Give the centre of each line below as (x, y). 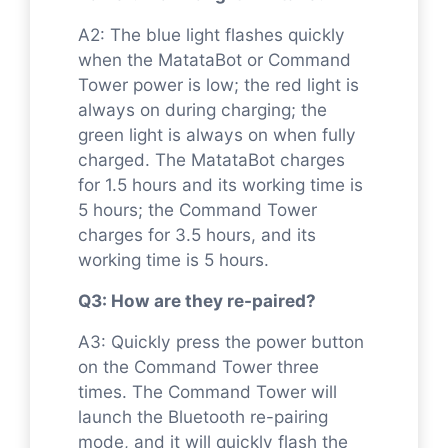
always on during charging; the (202, 109)
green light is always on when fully (217, 134)
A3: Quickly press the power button (221, 341)
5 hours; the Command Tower (197, 209)
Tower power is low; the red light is (218, 84)
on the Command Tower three (198, 366)
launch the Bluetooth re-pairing (203, 416)
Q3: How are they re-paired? (197, 300)
